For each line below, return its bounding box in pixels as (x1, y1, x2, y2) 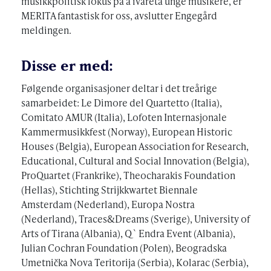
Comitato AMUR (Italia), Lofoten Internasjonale (21, 109, 227, 124)
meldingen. (21, 22, 71, 37)
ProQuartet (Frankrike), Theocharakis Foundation (21, 168, 235, 182)
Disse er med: (21, 56, 113, 74)
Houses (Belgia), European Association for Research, (21, 139, 249, 153)
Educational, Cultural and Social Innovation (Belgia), (21, 153, 249, 168)
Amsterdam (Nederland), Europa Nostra (21, 197, 195, 211)
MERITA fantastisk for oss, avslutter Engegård (21, 8, 217, 22)
